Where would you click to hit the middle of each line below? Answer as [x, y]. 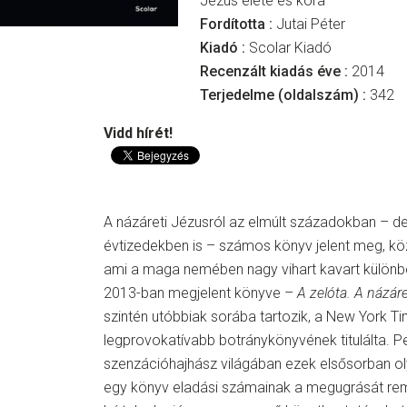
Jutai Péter [311, 24]
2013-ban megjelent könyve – [200, 293]
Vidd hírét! [138, 133]
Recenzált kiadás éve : [276, 71]
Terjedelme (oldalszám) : [285, 95]
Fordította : [238, 24]
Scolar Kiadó [290, 48]
